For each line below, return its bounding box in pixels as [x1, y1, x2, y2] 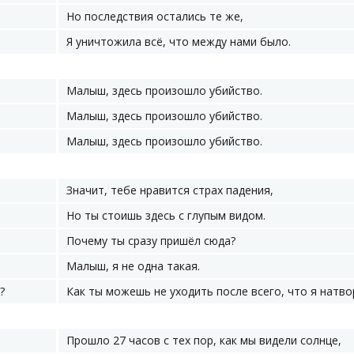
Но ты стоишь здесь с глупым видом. [66, 208, 265, 223]
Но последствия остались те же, [66, 9, 243, 24]
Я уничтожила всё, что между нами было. [66, 34, 291, 49]
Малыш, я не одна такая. [66, 258, 200, 273]
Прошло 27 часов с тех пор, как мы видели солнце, [66, 333, 341, 348]
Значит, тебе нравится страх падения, [66, 183, 273, 198]
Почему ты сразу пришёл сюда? [66, 233, 235, 248]
